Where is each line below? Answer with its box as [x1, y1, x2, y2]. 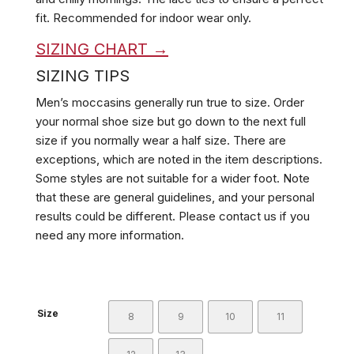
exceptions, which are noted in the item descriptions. [36, 152, 322, 167]
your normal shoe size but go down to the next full [36, 114, 306, 129]
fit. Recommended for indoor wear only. [36, 10, 251, 25]
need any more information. [36, 228, 184, 243]
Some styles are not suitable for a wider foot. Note [36, 171, 310, 186]
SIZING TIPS [36, 66, 130, 85]
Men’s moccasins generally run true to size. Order [36, 95, 304, 110]
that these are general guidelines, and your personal [36, 190, 314, 205]
